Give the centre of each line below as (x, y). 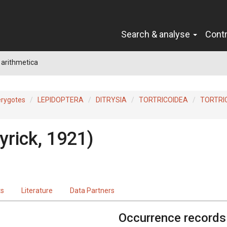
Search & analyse (157, 34)
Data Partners (92, 190)
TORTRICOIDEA (163, 100)
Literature (37, 190)
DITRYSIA (111, 100)
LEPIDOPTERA (61, 100)
